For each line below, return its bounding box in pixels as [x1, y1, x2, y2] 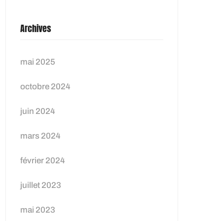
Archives [20, 22, 51, 35]
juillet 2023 [20, 181, 61, 190]
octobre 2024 [20, 82, 71, 91]
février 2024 [20, 156, 65, 165]
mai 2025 [20, 57, 55, 67]
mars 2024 [20, 131, 61, 141]
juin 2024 [20, 107, 55, 116]
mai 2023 [20, 205, 55, 215]
